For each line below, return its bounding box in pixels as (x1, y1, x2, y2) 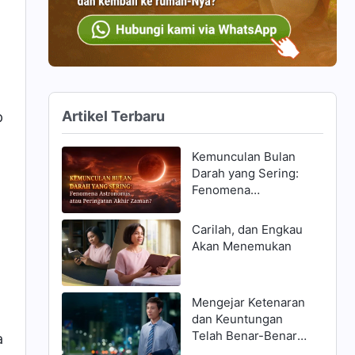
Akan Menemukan (191, 238, 292, 254)
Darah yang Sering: (191, 165, 299, 181)
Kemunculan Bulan (191, 148, 296, 164)
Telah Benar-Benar (191, 328, 297, 344)
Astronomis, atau (191, 198, 286, 214)
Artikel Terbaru (62, 107, 166, 124)
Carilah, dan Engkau (191, 221, 303, 237)
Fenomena (191, 181, 250, 197)
